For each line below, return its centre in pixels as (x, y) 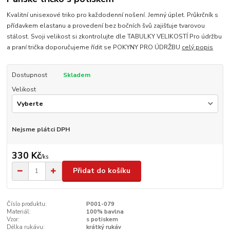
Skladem (76, 75)
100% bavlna (105, 212)
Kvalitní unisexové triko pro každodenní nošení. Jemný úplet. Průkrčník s (113, 15)
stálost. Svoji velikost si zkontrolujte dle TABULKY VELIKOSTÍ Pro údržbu (114, 36)
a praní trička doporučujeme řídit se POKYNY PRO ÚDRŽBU (94, 47)
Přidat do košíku (102, 171)
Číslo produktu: (27, 204)
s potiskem (102, 219)
